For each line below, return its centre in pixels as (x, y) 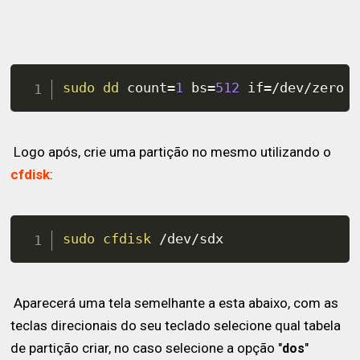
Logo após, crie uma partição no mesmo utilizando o (171, 152)
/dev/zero (312, 87)
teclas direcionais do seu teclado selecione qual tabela (176, 326)
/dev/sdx (188, 238)
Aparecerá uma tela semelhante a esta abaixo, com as (175, 303)
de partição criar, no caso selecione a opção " (147, 348)
